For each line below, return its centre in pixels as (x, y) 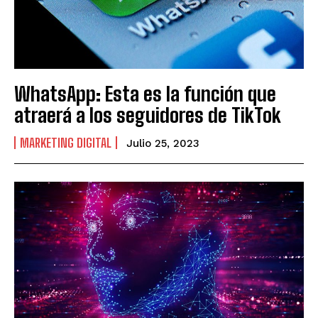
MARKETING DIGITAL (66, 143)
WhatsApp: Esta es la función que (145, 94)
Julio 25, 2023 (163, 144)
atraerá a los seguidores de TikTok (148, 115)
